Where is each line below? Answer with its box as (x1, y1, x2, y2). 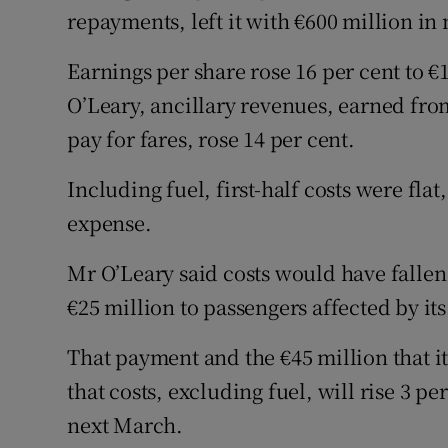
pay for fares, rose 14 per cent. (67, 124, 355, 154)
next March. (67, 410, 184, 440)
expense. (67, 208, 152, 238)
